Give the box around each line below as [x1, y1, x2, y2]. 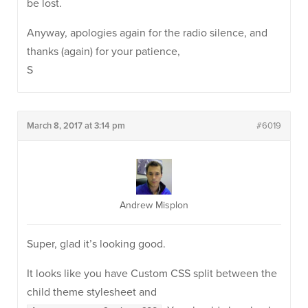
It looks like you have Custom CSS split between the [27, 267, 277, 280]
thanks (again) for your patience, [27, 45, 180, 58]
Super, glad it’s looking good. [27, 237, 166, 251]
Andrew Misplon [120, 199, 188, 211]
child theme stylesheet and [27, 285, 157, 299]
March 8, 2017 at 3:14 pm [27, 120, 125, 131]
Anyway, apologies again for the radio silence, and [27, 26, 267, 40]
